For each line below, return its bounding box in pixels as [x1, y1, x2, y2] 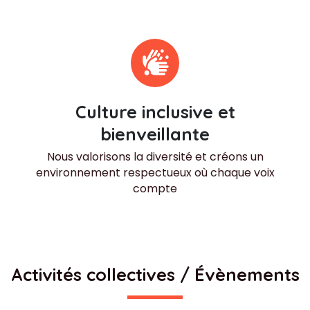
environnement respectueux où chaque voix [35, 164, 275, 181]
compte [133, 180, 177, 197]
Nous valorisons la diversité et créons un [46, 148, 264, 165]
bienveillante [100, 122, 210, 145]
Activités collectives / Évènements [10, 264, 300, 285]
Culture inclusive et [75, 100, 235, 122]
